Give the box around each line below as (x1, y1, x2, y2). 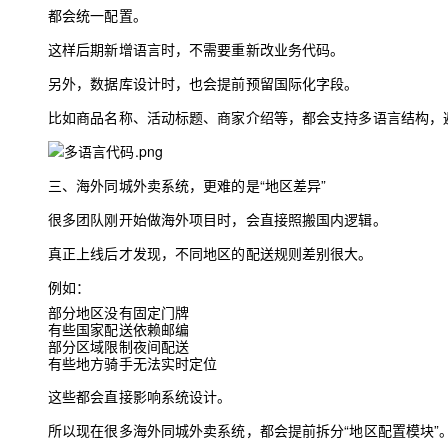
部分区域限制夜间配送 (48, 336, 190, 356)
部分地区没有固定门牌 (48, 302, 190, 322)
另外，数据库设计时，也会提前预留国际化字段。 (48, 73, 359, 93)
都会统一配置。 (48, 5, 147, 25)
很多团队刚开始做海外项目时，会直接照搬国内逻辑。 (48, 209, 387, 229)
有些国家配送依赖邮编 (48, 319, 190, 339)
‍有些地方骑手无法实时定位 (48, 353, 218, 373)
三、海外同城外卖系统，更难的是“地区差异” (48, 175, 327, 195)
